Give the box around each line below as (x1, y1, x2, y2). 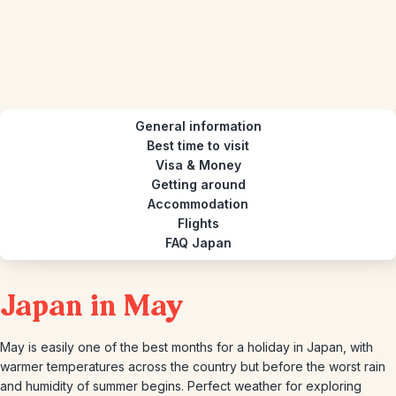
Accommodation (148, 196, 248, 211)
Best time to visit (147, 138, 249, 153)
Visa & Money (155, 157, 241, 172)
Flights (177, 216, 219, 231)
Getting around (150, 177, 246, 192)
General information (134, 118, 262, 133)
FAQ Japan (164, 235, 232, 250)
